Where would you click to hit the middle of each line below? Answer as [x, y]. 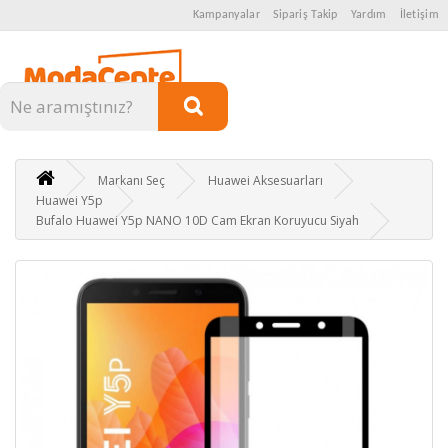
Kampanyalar [226, 15]
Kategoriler [65, 58]
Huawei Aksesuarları [265, 180]
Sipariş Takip [305, 15]
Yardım [368, 15]
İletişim [419, 15]
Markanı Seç [131, 180]
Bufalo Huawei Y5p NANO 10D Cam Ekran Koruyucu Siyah [197, 220]
